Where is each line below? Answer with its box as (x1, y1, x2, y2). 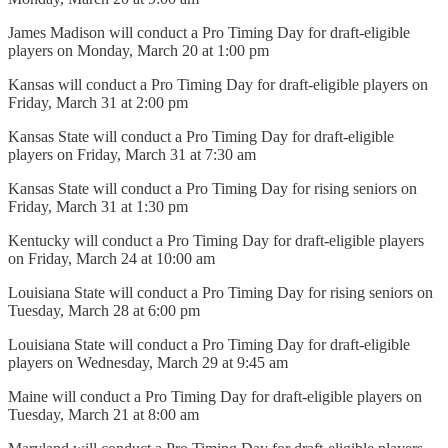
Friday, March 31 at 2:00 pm (8, 93, 188, 111)
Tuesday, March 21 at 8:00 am (8, 405, 199, 423)
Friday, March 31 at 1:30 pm (8, 197, 188, 215)
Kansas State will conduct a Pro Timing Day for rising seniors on (8, 179, 417, 197)
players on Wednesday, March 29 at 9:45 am (8, 353, 288, 371)
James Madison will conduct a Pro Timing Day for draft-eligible (8, 23, 410, 41)
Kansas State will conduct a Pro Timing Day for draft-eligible (8, 127, 394, 145)
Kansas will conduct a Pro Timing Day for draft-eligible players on (8, 75, 428, 93)
